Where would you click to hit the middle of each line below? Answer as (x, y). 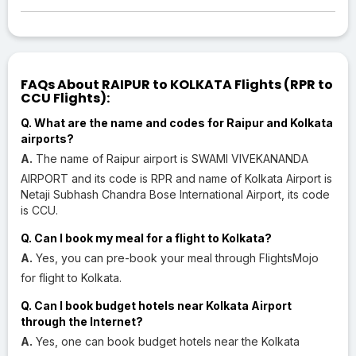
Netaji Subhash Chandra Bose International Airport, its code (175, 194)
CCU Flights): (65, 98)
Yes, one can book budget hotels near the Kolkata (166, 341)
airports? (47, 138)
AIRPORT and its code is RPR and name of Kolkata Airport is (176, 178)
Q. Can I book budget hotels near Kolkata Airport (156, 305)
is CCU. (39, 210)
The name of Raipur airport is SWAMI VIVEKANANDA (170, 158)
